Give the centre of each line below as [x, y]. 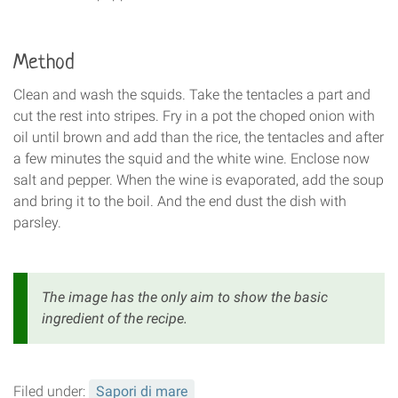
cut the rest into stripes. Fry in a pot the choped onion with [194, 116]
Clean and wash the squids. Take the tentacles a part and [192, 95]
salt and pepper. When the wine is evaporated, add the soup [199, 180]
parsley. [37, 223]
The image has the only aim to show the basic [185, 298]
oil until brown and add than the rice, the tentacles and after [199, 138]
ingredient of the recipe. [115, 319]
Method [44, 64]
